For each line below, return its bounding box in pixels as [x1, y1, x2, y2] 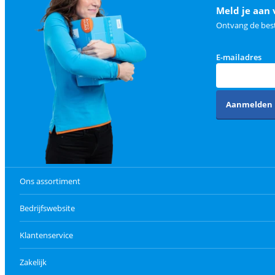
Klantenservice [20, 229, 73, 241]
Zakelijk [20, 256, 47, 268]
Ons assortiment [20, 175, 80, 187]
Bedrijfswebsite [20, 202, 75, 214]
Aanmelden [225, 98, 273, 110]
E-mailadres [215, 51, 261, 63]
